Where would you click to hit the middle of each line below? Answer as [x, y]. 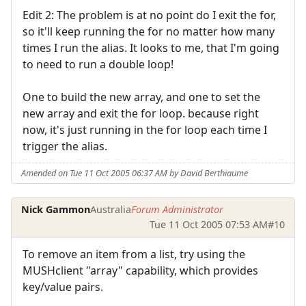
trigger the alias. [65, 147]
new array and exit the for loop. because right [141, 114]
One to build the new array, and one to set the [141, 97]
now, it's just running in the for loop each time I [145, 130]
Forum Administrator [178, 210]
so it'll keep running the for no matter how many [149, 32]
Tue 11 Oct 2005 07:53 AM [208, 225]
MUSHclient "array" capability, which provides [140, 270]
